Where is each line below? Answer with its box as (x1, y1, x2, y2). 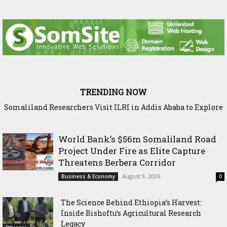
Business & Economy (61, 173, 115, 180)
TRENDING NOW (80, 87, 147, 98)
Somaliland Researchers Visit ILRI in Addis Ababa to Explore (4, 102, 223, 112)
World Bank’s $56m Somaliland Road (58, 133, 216, 145)
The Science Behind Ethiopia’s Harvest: (61, 198, 202, 208)
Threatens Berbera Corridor (58, 157, 176, 169)
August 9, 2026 (122, 172, 160, 180)
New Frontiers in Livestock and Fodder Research (26, 110, 201, 121)
